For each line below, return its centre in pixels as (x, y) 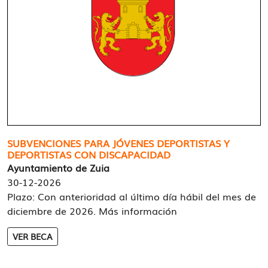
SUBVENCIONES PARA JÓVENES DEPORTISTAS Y (118, 143)
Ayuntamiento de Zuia (58, 167)
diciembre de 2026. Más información (92, 211)
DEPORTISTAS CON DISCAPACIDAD (89, 154)
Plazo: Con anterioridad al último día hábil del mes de (132, 196)
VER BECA (33, 236)
